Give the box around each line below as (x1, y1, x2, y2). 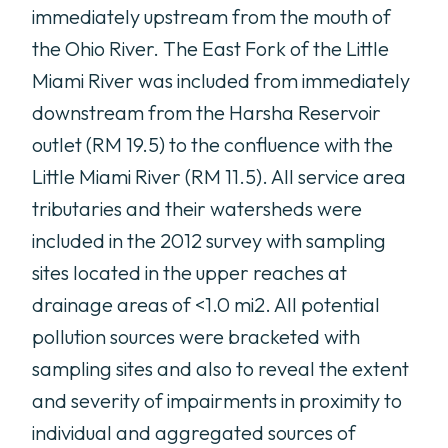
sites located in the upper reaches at (32, 260, 347, 285)
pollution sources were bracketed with (32, 324, 360, 349)
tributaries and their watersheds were (32, 196, 362, 221)
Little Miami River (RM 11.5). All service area (32, 164, 406, 189)
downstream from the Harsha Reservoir (32, 100, 381, 125)
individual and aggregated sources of (32, 420, 356, 445)
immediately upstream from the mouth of (32, 4, 391, 29)
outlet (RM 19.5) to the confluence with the (32, 132, 393, 157)
